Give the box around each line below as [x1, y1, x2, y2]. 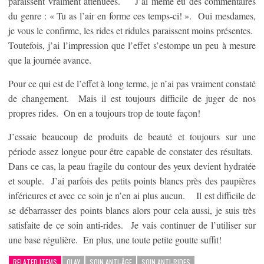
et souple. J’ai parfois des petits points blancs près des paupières [8, 174, 256, 187]
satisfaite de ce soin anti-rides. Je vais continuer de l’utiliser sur [8, 219, 256, 231]
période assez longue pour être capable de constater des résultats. [8, 145, 256, 157]
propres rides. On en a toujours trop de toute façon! [8, 107, 200, 119]
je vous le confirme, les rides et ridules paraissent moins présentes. [8, 24, 256, 37]
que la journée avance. [8, 54, 91, 66]
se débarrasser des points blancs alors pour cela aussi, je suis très [8, 204, 256, 216]
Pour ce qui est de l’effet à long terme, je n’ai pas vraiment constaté [8, 77, 256, 90]
